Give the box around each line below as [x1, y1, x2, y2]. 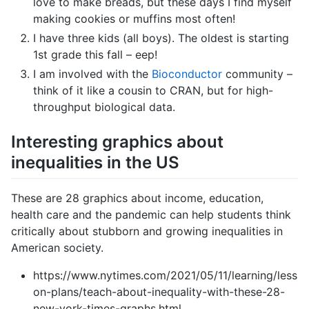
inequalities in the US [11, 152, 179, 172]
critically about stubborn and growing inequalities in [11, 224, 283, 239]
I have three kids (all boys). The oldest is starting [33, 30, 289, 45]
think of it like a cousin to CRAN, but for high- [33, 83, 273, 97]
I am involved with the [33, 66, 152, 81]
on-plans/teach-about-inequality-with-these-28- [33, 285, 285, 299]
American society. [11, 241, 103, 255]
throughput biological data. [33, 99, 175, 114]
